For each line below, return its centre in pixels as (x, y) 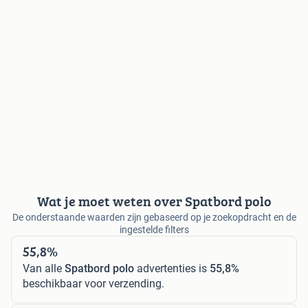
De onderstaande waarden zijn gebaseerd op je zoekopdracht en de (154, 217)
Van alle (44, 268)
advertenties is (172, 268)
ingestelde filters (154, 229)
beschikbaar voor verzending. (93, 283)
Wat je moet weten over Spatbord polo (154, 201)
